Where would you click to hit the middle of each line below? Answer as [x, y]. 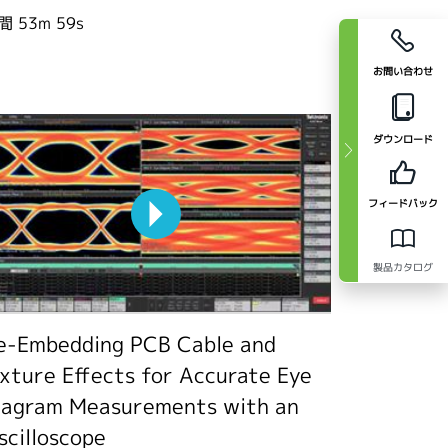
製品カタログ [403, 268]
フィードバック [403, 204]
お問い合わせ [403, 72]
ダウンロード [403, 140]
